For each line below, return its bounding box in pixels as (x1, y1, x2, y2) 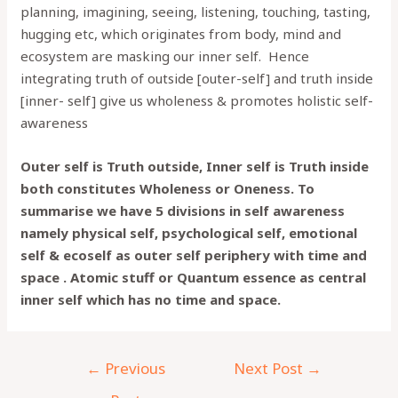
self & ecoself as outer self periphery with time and (20, 246, 368, 265)
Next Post (234, 358, 307, 379)
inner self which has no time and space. (20, 291, 282, 309)
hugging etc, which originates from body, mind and (20, 25, 342, 44)
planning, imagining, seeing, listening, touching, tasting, (20, 3, 371, 21)
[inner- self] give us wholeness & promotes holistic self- (20, 92, 374, 110)
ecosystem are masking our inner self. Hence (20, 47, 310, 66)
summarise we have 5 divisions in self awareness (20, 202, 346, 220)
